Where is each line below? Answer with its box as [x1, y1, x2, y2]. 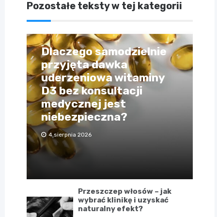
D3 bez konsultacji [41, 84, 142, 98]
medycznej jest [41, 97, 126, 111]
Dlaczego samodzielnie [41, 45, 167, 59]
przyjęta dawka [41, 58, 127, 72]
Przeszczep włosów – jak [78, 187, 172, 196]
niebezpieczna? [41, 110, 127, 124]
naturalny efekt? [78, 204, 143, 214]
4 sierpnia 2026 [48, 131, 92, 139]
